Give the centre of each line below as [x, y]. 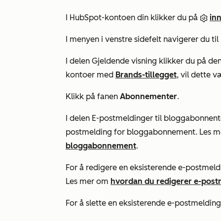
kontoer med [91, 75]
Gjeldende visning [124, 61]
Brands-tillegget [146, 75]
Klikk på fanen [93, 96]
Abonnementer [148, 96]
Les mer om [88, 181]
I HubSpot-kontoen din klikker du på [133, 18]
